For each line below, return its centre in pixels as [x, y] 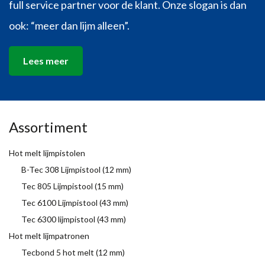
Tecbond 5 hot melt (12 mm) [73, 252]
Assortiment [48, 127]
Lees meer [46, 61]
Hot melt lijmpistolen [47, 153]
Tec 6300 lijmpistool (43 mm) [74, 219]
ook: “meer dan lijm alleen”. [69, 25]
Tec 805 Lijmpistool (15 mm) [72, 186]
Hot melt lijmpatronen [49, 235]
